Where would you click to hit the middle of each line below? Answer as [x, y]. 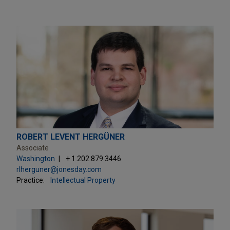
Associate [33, 148]
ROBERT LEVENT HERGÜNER [71, 137]
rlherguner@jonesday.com [59, 169]
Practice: [31, 180]
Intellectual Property [83, 180]
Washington [36, 158]
